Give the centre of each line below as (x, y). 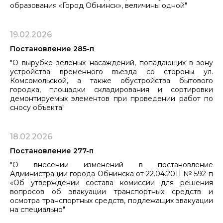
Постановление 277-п (52, 151)
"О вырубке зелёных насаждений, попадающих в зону (111, 62)
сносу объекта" (37, 107)
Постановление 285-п (52, 49)
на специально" (38, 209)
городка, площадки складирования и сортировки (111, 89)
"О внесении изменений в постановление (111, 165)
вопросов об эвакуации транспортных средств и (111, 191)
